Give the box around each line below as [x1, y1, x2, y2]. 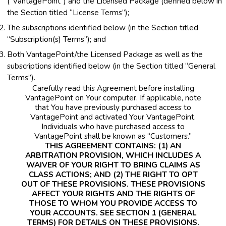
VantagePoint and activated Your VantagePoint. [30, 111, 196, 122]
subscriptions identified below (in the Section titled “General [7, 60, 215, 71]
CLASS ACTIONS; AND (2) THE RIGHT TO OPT [28, 168, 198, 180]
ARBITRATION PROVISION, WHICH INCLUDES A [25, 149, 201, 160]
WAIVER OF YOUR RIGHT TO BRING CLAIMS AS [26, 159, 200, 170]
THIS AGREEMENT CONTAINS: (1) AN [45, 140, 181, 151]
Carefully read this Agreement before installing [32, 82, 194, 93]
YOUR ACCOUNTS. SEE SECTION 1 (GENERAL [30, 207, 196, 218]
